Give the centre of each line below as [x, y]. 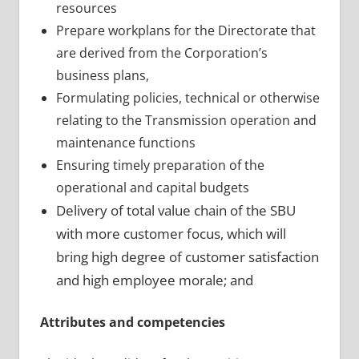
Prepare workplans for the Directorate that [186, 30]
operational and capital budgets [152, 187]
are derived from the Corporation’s [161, 52]
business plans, [102, 75]
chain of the [232, 210]
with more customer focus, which [161, 233]
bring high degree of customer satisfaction [187, 256]
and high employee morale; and [154, 280]
